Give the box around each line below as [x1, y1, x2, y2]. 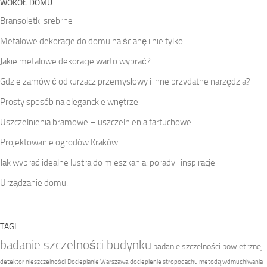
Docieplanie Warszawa [67, 257, 128, 266]
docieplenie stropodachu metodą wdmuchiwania [130, 257, 263, 266]
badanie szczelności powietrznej [153, 241, 263, 252]
